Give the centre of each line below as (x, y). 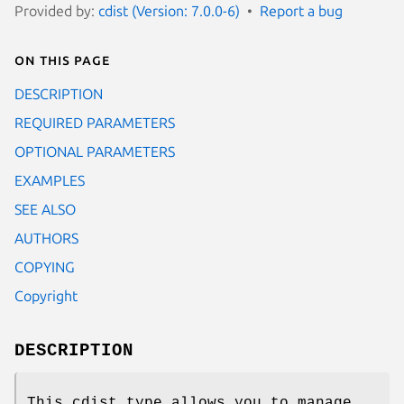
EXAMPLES (50, 180)
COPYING (45, 266)
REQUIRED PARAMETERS (95, 122)
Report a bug (301, 10)
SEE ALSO (45, 209)
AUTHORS (46, 238)
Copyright (46, 295)
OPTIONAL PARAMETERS (95, 151)
